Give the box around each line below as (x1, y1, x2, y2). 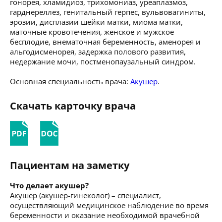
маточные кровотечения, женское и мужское (10, 26, 174, 37)
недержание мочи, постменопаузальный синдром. (10, 56, 196, 66)
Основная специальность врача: (10, 76, 130, 86)
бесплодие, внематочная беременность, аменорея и (10, 36, 201, 47)
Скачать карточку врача (10, 99, 136, 112)
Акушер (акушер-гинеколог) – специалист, (10, 190, 161, 200)
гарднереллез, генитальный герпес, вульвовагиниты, (10, 6, 206, 17)
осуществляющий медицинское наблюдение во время (10, 200, 209, 210)
